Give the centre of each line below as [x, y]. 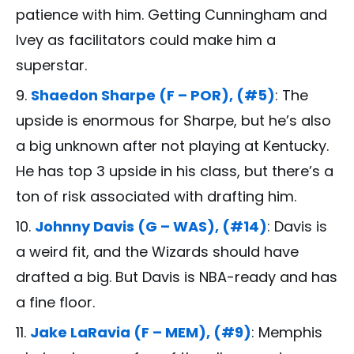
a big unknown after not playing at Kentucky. [172, 146]
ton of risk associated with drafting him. [156, 197]
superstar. [51, 66]
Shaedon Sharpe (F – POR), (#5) [153, 96]
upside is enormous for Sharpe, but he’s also [173, 121]
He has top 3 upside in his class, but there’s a [175, 171]
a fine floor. [55, 303]
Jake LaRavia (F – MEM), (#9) [141, 333]
